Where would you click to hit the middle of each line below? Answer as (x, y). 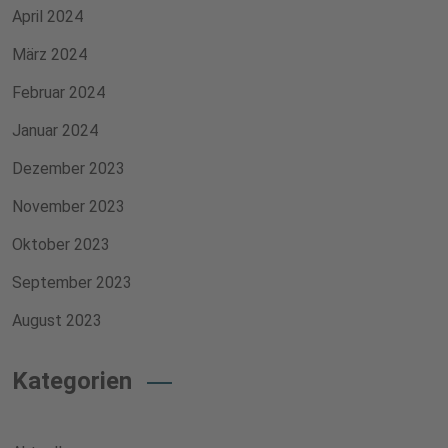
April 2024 (47, 16)
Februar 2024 (58, 92)
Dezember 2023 (68, 168)
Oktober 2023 (61, 244)
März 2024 (49, 54)
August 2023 (57, 320)
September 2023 (72, 282)
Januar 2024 (55, 130)
